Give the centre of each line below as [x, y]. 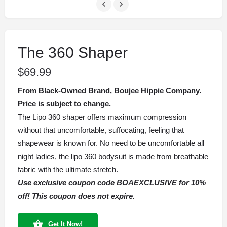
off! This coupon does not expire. [76, 196]
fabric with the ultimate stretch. [68, 170]
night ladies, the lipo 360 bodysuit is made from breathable [113, 157]
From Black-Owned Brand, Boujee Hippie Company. [109, 91]
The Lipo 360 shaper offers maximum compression [102, 117]
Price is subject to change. [64, 104]
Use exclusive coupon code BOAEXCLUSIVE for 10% [112, 183]
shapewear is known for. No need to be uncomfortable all [111, 143]
